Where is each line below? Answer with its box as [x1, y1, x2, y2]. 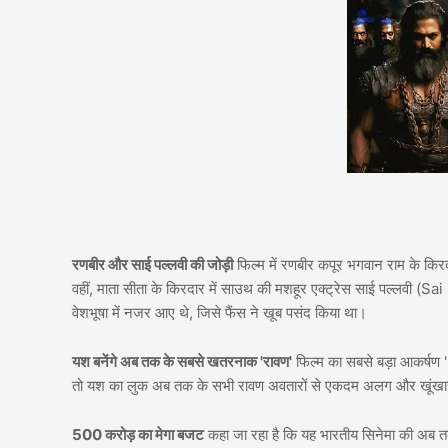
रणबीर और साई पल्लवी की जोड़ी [72, 255, 233, 275]
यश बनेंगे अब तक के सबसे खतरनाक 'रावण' [72, 352, 292, 372]
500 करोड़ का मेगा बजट [72, 425, 204, 445]
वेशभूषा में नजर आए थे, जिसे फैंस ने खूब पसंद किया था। [72, 303, 367, 323]
